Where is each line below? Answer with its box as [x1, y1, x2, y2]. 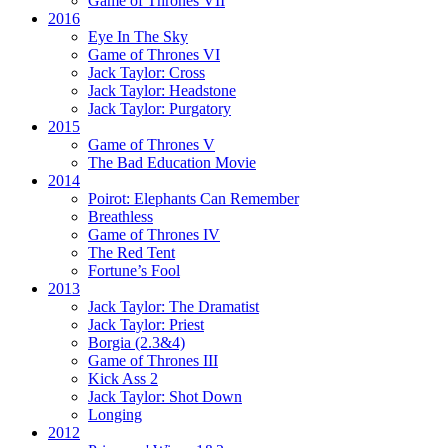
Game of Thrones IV [88, 225, 220, 243]
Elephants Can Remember [134, 189, 299, 207]
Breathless [88, 207, 153, 225]
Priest [169, 315, 204, 333]
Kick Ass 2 [88, 369, 158, 387]
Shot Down [169, 387, 242, 405]
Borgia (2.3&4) [88, 333, 185, 351]
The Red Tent [88, 243, 175, 261]
